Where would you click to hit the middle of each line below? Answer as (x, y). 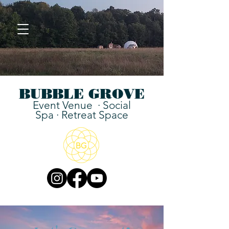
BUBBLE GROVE (82, 94)
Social (117, 105)
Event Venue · (68, 105)
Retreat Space (95, 115)
